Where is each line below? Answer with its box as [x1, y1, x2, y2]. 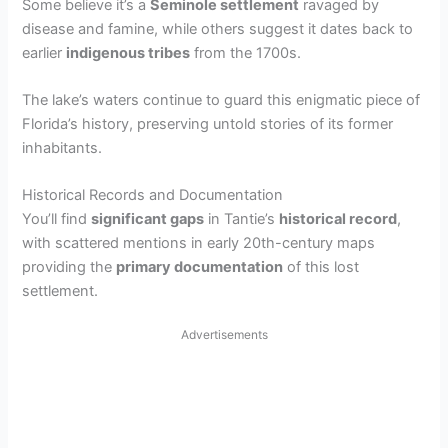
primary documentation [116, 258, 284, 277]
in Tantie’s [204, 210, 280, 229]
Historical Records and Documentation [22, 186, 284, 205]
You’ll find [22, 210, 92, 229]
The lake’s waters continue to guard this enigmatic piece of [22, 90, 421, 109]
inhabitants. [22, 138, 103, 157]
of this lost [283, 258, 360, 277]
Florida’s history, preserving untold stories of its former [22, 114, 394, 133]
